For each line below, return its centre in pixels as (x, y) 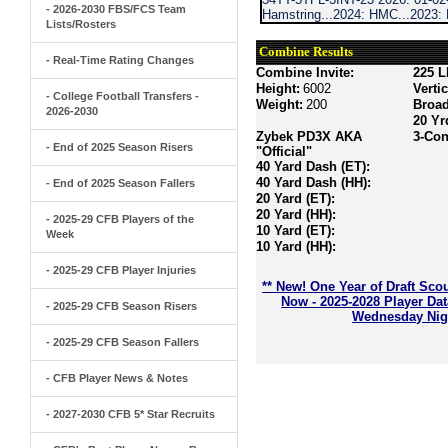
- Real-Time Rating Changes (120, 60)
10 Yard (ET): (296, 230)
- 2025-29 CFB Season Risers (121, 306)
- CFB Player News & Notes (117, 378)
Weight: (280, 104)
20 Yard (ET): (296, 198)
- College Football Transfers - (122, 96)
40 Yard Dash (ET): (313, 166)
